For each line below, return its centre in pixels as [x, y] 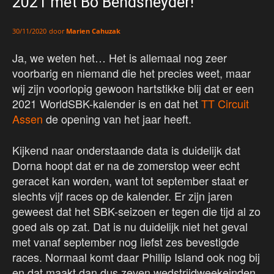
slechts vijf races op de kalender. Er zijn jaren [122, 196]
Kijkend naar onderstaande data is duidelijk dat [126, 150]
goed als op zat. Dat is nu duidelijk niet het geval [130, 227]
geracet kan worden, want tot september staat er [130, 181]
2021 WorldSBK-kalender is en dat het [107, 104]
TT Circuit [225, 104]
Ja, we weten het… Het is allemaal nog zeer [120, 58]
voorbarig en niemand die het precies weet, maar [131, 73]
